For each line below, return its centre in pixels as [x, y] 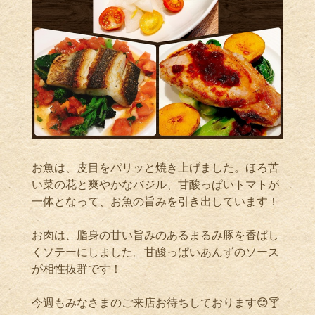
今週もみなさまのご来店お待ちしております [144, 302]
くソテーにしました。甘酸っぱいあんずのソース [155, 251]
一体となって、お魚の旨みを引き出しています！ [155, 201]
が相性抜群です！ [77, 268]
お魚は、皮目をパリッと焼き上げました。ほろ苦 [155, 167]
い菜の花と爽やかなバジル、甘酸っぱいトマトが [155, 184]
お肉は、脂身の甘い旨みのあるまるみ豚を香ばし [155, 234]
